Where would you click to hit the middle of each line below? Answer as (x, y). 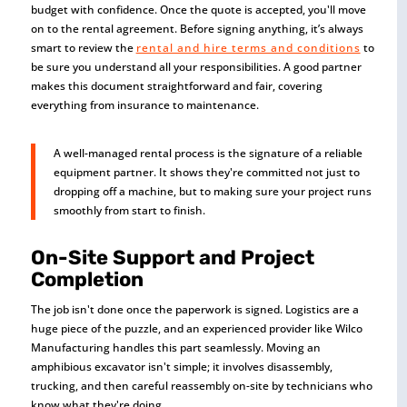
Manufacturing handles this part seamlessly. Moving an (175, 347)
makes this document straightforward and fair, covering (176, 85)
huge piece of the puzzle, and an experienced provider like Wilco (196, 328)
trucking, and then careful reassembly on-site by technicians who (201, 385)
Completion (87, 279)
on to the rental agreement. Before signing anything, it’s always (197, 28)
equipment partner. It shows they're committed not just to (206, 172)
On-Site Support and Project (172, 257)
